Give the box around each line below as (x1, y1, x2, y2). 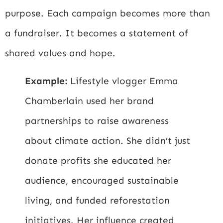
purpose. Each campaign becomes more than (5, 7, 210, 19)
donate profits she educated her (25, 154, 171, 166)
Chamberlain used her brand (25, 95, 154, 107)
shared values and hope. (5, 47, 115, 59)
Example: (25, 75, 67, 87)
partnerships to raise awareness (25, 114, 169, 126)
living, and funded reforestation (25, 194, 170, 206)
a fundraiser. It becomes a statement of (5, 27, 188, 39)
